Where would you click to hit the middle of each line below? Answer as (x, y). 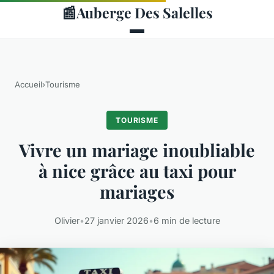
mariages (137, 192)
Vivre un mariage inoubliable (137, 150)
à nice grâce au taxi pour (137, 171)
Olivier (67, 221)
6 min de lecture (187, 221)
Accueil (28, 84)
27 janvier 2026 (116, 221)
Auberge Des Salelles (144, 12)
